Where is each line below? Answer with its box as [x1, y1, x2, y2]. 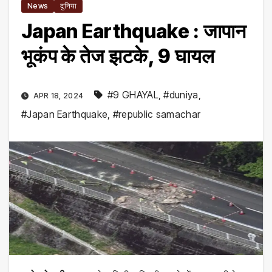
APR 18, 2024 [31, 91, 86, 101]
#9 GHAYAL [107, 89, 158, 101]
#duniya [163, 89, 199, 101]
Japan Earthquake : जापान [21, 19, 246, 44]
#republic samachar [112, 108, 201, 121]
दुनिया [60, 1, 77, 11]
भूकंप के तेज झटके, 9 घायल [21, 44, 215, 69]
